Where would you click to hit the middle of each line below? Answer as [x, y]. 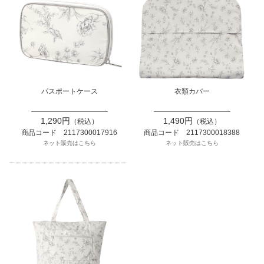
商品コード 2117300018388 [192, 132]
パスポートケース [69, 91]
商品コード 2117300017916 [69, 132]
